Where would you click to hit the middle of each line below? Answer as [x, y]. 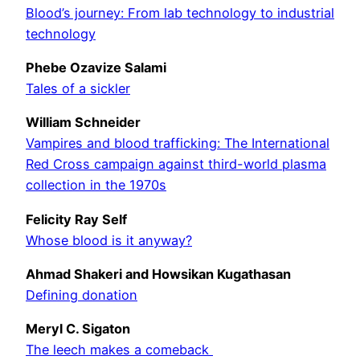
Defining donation [82, 295]
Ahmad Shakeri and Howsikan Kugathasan [158, 274]
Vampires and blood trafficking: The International [178, 143]
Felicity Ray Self [76, 219]
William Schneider [83, 123]
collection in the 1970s [96, 185]
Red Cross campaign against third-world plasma [176, 164]
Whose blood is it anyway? [109, 240]
